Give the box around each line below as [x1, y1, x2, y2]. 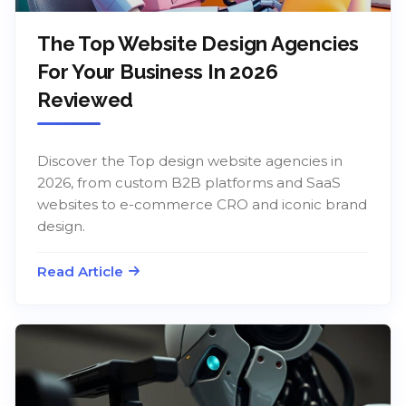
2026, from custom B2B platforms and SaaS [37, 173, 341, 191]
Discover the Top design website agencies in [37, 151, 343, 169]
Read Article [37, 262, 123, 280]
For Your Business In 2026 [37, 59, 278, 83]
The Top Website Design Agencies [37, 31, 360, 55]
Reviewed [37, 87, 134, 111]
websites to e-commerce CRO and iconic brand [37, 195, 367, 213]
